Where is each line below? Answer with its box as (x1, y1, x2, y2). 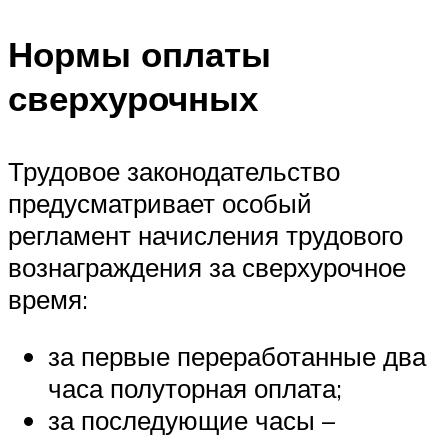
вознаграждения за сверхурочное (8, 250, 406, 283)
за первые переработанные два (48, 340, 426, 373)
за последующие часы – (48, 404, 335, 437)
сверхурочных (8, 75, 258, 120)
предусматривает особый (8, 186, 312, 219)
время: (8, 282, 88, 315)
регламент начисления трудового (8, 218, 403, 251)
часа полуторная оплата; (48, 372, 342, 405)
